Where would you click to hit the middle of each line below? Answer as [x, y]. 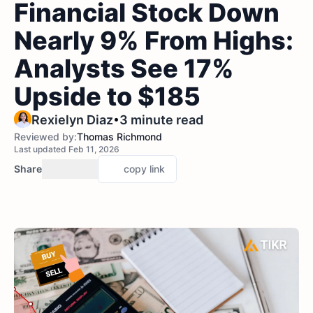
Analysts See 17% [124, 68]
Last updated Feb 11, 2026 [67, 149]
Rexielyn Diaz [72, 120]
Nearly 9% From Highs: [154, 41]
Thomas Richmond [119, 137]
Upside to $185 [107, 96]
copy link [144, 169]
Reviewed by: [45, 137]
